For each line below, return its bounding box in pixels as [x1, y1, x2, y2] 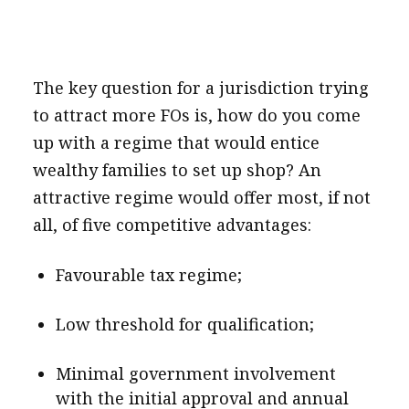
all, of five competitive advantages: [32, 214, 311, 236]
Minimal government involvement [55, 362, 336, 384]
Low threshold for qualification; [55, 313, 314, 335]
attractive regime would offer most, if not [32, 186, 371, 208]
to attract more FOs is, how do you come [32, 104, 361, 126]
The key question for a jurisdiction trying [32, 77, 369, 99]
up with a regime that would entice [32, 131, 320, 153]
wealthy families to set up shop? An [32, 159, 321, 181]
